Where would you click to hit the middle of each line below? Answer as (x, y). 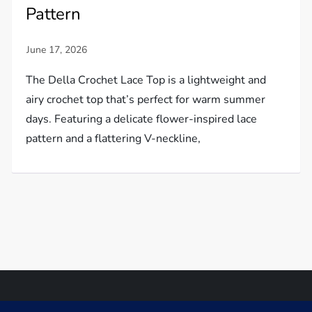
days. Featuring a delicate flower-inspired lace (142, 119)
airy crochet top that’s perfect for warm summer (146, 99)
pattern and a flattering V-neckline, (114, 138)
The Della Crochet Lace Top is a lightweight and (146, 80)
